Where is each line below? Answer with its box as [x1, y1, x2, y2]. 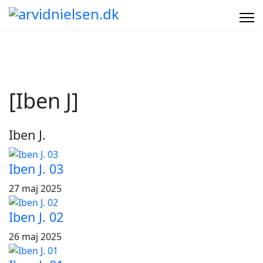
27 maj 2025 [9, 182, 62, 195]
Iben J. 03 [9, 160, 63, 177]
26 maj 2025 [9, 230, 62, 243]
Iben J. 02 [9, 208, 63, 225]
